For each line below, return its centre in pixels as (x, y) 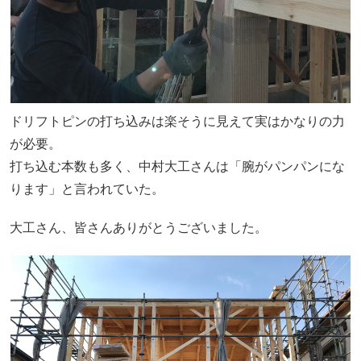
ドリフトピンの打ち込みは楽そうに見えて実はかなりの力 (177, 122)
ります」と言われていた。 (87, 189)
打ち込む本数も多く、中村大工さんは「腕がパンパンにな (177, 167)
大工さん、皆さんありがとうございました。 (138, 227)
